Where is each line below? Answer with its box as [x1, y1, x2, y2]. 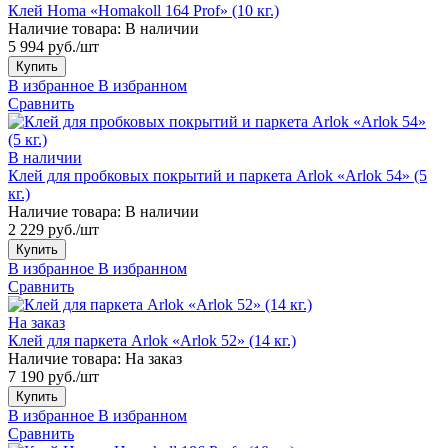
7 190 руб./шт [8, 367, 99, 385]
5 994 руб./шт [8, 37, 99, 55]
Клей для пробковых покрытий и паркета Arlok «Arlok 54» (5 [8, 166, 427, 184]
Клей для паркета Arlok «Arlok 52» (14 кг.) [8, 331, 296, 349]
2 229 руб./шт [8, 220, 99, 238]
